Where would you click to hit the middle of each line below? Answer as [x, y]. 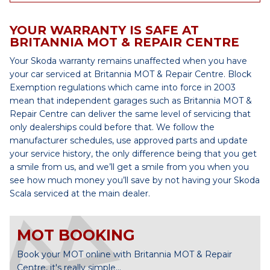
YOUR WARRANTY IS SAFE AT [104, 30]
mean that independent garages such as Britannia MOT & [131, 101]
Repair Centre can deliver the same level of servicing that [130, 114]
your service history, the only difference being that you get [133, 154]
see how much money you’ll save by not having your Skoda [135, 180]
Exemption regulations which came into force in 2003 [123, 87]
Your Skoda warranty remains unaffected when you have [128, 61]
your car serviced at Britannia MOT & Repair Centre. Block [130, 74]
